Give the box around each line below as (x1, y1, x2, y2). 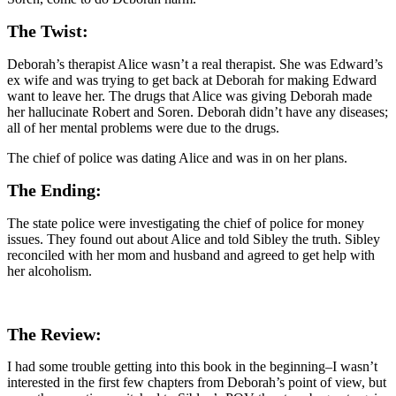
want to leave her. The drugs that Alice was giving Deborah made (7, 88, 372, 103)
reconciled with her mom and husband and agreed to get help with (7, 247, 375, 263)
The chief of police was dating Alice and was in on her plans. (7, 149, 351, 165)
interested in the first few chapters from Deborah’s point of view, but (7, 375, 386, 391)
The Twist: (7, 21, 88, 42)
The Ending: (7, 180, 102, 201)
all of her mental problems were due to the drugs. (7, 119, 283, 135)
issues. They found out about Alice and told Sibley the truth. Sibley (7, 232, 380, 247)
